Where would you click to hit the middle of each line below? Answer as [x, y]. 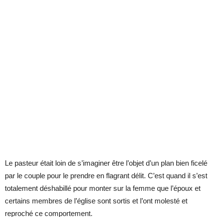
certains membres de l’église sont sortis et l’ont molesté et [96, 201]
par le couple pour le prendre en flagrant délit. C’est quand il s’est [106, 175]
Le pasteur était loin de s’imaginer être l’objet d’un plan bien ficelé [106, 163]
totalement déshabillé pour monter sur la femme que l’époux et [103, 188]
